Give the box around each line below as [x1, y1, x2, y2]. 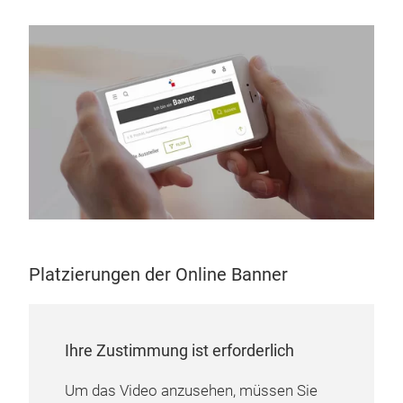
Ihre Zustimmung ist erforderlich [65, 340, 294, 360]
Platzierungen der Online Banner [29, 263, 288, 285]
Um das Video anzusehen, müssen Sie [65, 381, 318, 399]
